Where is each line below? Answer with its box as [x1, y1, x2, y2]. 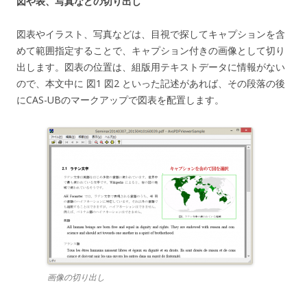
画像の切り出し [47, 271, 105, 284]
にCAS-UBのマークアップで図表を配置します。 [16, 93, 224, 107]
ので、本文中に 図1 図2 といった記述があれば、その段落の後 [16, 77, 285, 90]
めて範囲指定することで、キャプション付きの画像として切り [16, 44, 285, 58]
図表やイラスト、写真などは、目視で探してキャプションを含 [16, 27, 285, 41]
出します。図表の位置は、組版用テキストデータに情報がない [16, 60, 285, 74]
